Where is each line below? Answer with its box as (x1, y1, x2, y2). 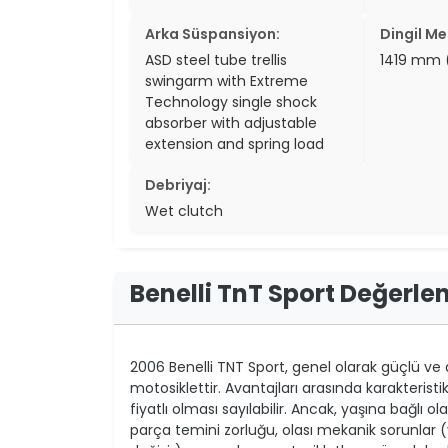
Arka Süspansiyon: (145, 23, 280, 44)
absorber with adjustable (145, 112, 317, 133)
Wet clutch (145, 200, 223, 221)
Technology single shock (145, 91, 317, 112)
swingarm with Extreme (145, 70, 308, 91)
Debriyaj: (145, 174, 211, 195)
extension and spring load (145, 133, 324, 154)
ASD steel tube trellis (145, 49, 287, 70)
